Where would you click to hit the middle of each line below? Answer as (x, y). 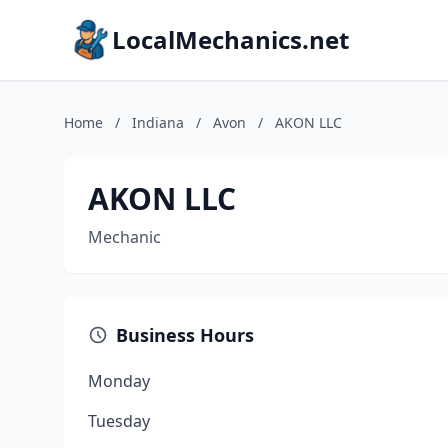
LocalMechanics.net (230, 39)
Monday (119, 381)
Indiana (158, 122)
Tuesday (119, 421)
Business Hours (185, 335)
